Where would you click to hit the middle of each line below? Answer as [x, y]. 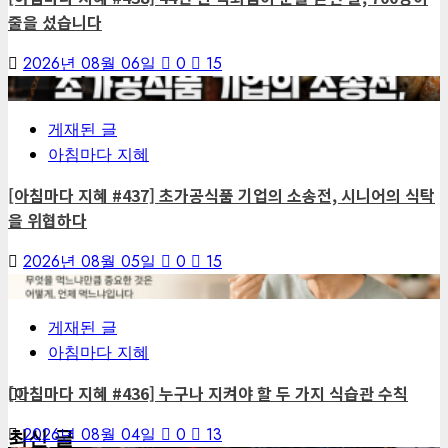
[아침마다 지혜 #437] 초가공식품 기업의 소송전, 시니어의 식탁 [221, 195]
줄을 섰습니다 [55, 22]
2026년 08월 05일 [92, 262]
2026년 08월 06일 [92, 64]
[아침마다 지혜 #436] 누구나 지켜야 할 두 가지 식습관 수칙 [208, 393]
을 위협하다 [47, 220]
